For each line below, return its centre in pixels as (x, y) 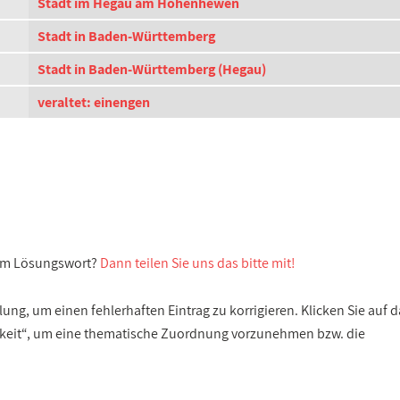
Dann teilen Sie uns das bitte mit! (198, 263)
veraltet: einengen (94, 102)
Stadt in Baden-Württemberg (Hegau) (152, 69)
